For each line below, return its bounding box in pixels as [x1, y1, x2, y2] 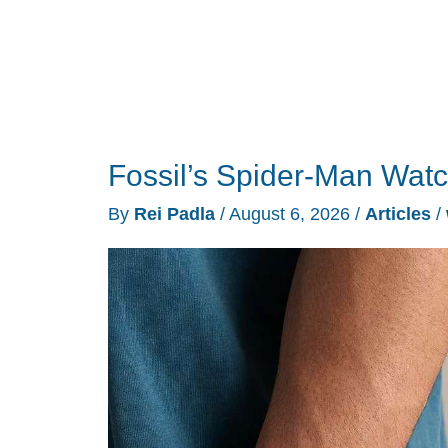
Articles [365, 203, 431, 224]
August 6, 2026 [229, 203, 355, 224]
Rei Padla [134, 203, 220, 224]
